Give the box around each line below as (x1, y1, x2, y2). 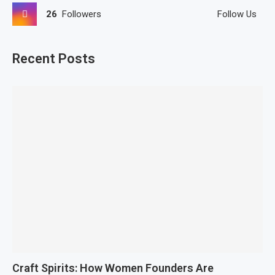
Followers (62, 9, 101, 20)
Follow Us (217, 9, 257, 20)
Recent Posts (12, 51, 95, 66)
